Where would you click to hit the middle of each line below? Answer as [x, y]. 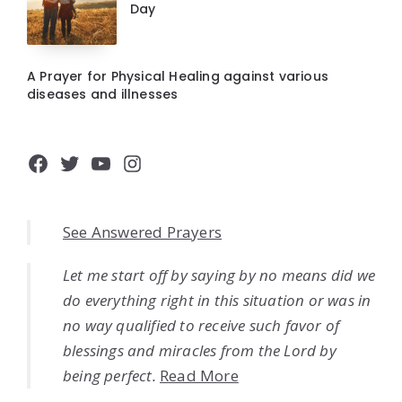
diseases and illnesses [103, 95]
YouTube [135, 163]
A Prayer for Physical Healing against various [178, 77]
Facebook [75, 163]
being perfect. [109, 376]
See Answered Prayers [142, 232]
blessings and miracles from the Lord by [200, 351]
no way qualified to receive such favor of [201, 326]
